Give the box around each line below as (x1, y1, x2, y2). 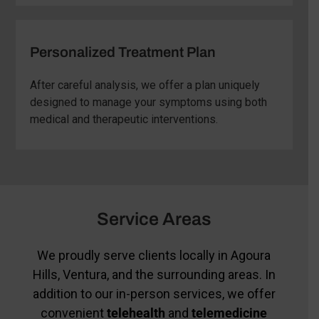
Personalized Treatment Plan (29, 43, 216, 60)
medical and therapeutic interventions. (29, 112, 218, 126)
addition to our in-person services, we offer (32, 286, 276, 301)
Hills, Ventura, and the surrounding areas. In (32, 266, 276, 282)
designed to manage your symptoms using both (29, 95, 267, 109)
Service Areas (96, 209, 211, 229)
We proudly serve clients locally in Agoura (37, 247, 271, 263)
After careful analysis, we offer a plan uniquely (29, 78, 260, 92)
